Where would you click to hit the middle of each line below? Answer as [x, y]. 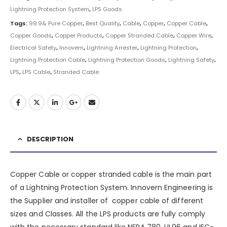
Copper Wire [194, 35]
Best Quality [103, 23]
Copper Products [79, 35]
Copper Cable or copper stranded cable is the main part [111, 175]
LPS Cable [36, 72]
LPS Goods [107, 9]
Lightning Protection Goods [127, 60]
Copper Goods [31, 35]
